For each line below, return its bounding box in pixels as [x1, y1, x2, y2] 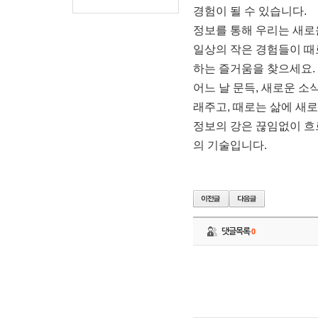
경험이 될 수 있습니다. [193, 5, 307, 17]
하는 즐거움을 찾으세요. [193, 62, 315, 75]
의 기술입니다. [193, 139, 267, 151]
